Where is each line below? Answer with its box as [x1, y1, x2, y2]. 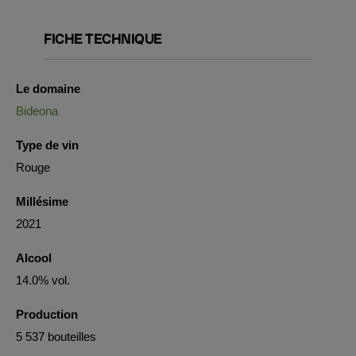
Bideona [16, 104, 58, 118]
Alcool [16, 251, 52, 265]
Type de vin [16, 138, 79, 152]
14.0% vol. [16, 273, 70, 287]
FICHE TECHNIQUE [44, 29, 162, 48]
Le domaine [16, 82, 80, 95]
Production [16, 308, 78, 321]
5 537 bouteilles [16, 330, 96, 343]
